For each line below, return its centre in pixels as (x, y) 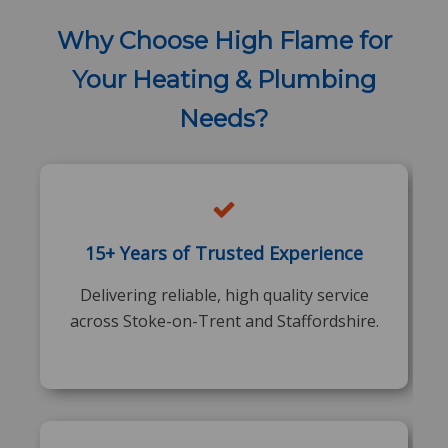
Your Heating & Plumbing (224, 79)
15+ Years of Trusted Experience (224, 252)
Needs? (224, 118)
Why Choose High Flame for (224, 40)
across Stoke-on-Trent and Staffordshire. (224, 320)
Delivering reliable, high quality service (224, 294)
